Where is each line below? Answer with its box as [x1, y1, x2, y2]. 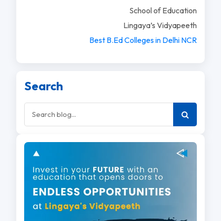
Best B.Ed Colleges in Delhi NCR [89, 35, 197, 45]
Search [24, 78, 63, 93]
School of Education [129, 5, 197, 15]
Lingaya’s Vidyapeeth [123, 20, 197, 30]
